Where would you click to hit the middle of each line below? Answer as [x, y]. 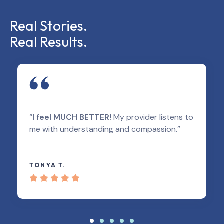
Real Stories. [49, 26]
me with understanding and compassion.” [105, 129]
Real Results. [49, 42]
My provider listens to [152, 117]
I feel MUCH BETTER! [72, 117]
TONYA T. [48, 165]
